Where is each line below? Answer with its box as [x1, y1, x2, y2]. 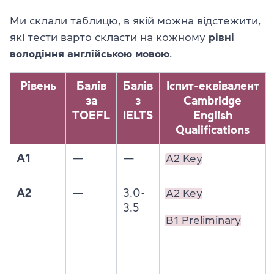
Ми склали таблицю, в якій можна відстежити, [10, 15, 261, 26]
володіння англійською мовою [10, 48, 169, 59]
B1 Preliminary [166, 215, 241, 226]
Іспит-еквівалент [166, 80, 259, 92]
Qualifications [176, 124, 250, 136]
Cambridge [183, 95, 242, 106]
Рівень [20, 80, 56, 92]
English [193, 109, 232, 121]
